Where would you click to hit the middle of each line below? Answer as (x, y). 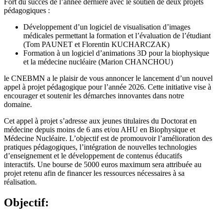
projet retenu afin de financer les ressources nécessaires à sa (94, 173)
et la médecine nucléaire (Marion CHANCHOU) (98, 62)
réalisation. (20, 182)
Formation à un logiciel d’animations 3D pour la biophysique (116, 53)
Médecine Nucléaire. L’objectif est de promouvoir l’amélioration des (108, 138)
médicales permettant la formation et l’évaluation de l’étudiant (117, 35)
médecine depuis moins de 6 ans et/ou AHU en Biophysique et (100, 129)
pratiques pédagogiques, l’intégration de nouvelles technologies (100, 147)
